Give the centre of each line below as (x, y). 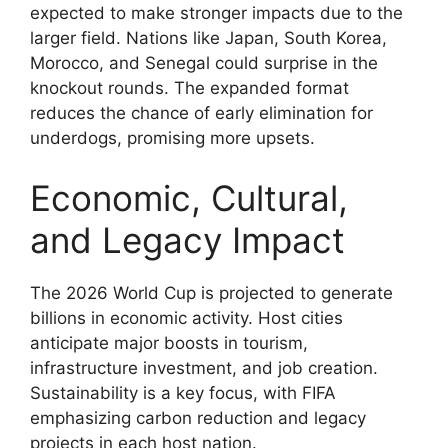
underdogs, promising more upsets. (172, 138)
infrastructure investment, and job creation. (204, 367)
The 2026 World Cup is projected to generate (211, 292)
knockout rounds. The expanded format (189, 88)
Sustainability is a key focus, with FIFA (183, 392)
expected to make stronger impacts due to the (216, 13)
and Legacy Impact (187, 239)
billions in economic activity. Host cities (186, 317)
